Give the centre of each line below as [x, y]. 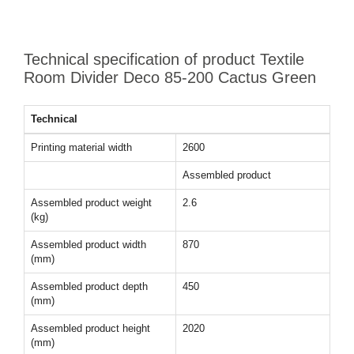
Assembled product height [90, 328]
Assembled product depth [89, 286]
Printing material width [81, 147]
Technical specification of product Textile [164, 59]
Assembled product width [88, 244]
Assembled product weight [91, 202]
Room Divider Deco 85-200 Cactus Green [170, 77]
